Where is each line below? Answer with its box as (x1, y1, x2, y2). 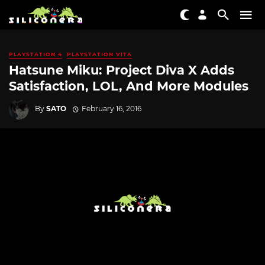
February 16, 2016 (81, 104, 141, 113)
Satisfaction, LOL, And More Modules (9, 79, 248, 94)
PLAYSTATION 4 (9, 51, 62, 57)
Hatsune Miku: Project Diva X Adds (9, 63, 234, 78)
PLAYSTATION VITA (67, 51, 132, 57)
